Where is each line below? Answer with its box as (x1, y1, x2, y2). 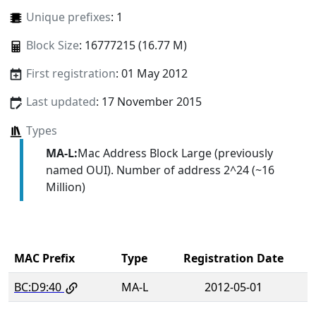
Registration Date (183, 250, 284, 266)
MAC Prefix (14, 250, 75, 266)
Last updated (25, 94, 96, 110)
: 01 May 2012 (115, 66, 188, 82)
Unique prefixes (25, 9, 111, 25)
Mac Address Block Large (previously (77, 145, 273, 161)
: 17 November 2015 (95, 94, 202, 110)
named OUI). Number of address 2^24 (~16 (45, 162, 274, 178)
